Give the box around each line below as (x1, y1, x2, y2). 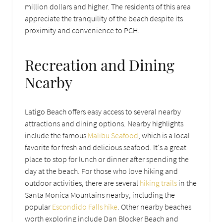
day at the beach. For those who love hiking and (25, 166, 178, 176)
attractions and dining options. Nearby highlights (25, 118, 183, 128)
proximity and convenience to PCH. (25, 25, 140, 35)
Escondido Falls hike (52, 201, 117, 212)
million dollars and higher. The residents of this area (25, 1, 191, 11)
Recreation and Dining (25, 55, 174, 74)
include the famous (25, 130, 88, 140)
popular (25, 201, 52, 212)
